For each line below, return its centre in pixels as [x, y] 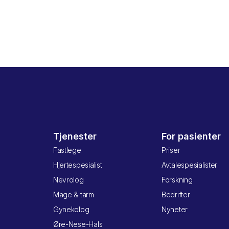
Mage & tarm [73, 195]
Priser [171, 150]
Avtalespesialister [189, 165]
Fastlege [67, 150]
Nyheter [175, 210]
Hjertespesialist [77, 165]
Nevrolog [68, 180]
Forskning [177, 180]
